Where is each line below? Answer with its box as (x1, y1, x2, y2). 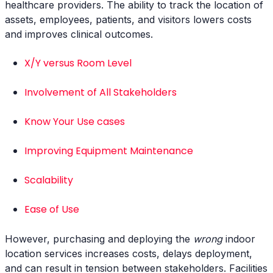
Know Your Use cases (24, 115, 125, 129)
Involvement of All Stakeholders (24, 85, 177, 99)
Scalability (24, 173, 73, 187)
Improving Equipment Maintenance (24, 144, 193, 158)
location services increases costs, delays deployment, (5, 247, 252, 260)
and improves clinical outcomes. (5, 28, 153, 40)
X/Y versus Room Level (24, 56, 132, 70)
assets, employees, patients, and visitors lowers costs (5, 13, 252, 26)
